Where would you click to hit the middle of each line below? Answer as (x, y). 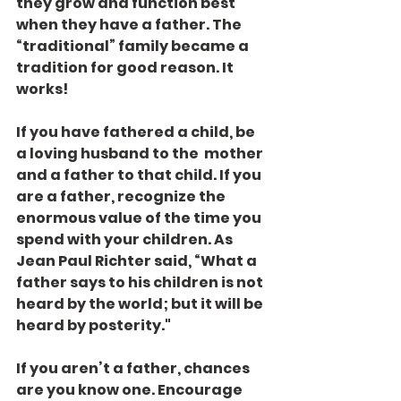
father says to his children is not (141, 282)
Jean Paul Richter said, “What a (138, 261)
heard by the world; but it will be (141, 304)
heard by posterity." (94, 325)
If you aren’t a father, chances (134, 368)
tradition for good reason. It (126, 68)
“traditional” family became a (134, 46)
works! (42, 89)
